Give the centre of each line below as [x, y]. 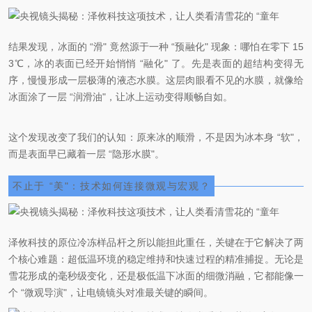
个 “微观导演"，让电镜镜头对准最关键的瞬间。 [111, 293]
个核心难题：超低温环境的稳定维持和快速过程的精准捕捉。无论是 [156, 259]
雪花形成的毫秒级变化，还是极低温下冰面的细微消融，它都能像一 [156, 276]
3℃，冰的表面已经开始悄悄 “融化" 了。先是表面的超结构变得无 [156, 63]
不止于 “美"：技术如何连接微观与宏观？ [112, 186]
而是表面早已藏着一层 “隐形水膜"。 [86, 154]
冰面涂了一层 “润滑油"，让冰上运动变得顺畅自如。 [120, 96]
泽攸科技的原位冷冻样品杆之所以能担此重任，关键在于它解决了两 [156, 243]
